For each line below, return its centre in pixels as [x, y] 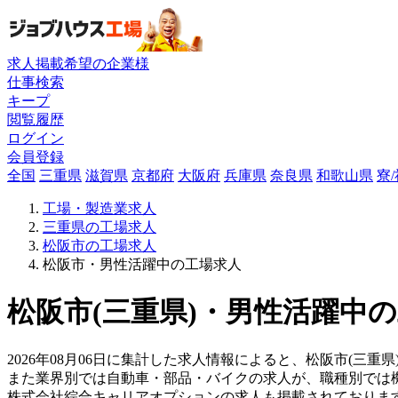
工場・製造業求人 [99, 208]
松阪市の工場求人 [99, 245]
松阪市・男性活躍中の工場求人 [142, 264]
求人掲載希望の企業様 [78, 63]
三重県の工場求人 [99, 227]
